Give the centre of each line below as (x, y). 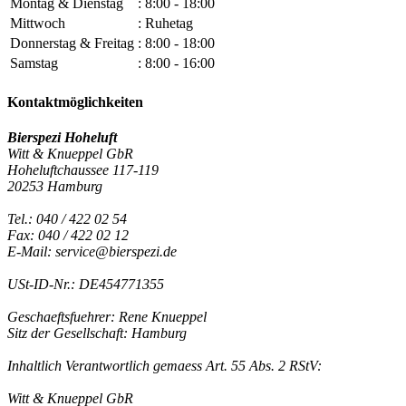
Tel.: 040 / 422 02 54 (67, 219)
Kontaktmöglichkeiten (75, 101)
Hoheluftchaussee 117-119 (83, 170)
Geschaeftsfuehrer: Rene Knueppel (107, 317)
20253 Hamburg (55, 186)
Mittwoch (38, 24)
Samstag (34, 63)
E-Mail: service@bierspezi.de (92, 251)
